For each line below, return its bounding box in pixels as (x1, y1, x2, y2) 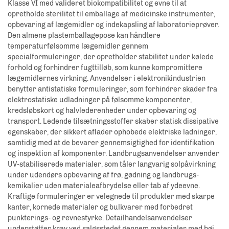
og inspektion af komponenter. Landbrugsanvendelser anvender (8, 149, 219, 158)
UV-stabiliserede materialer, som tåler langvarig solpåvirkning (8, 160, 216, 169)
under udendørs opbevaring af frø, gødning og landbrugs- (8, 171, 199, 180)
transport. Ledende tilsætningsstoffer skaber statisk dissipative (8, 117, 219, 126)
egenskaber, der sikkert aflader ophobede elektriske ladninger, (8, 128, 217, 137)
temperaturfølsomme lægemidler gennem (8, 42, 148, 51)
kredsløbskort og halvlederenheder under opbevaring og (8, 106, 196, 116)
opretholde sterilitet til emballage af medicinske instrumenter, (8, 10, 215, 19)
